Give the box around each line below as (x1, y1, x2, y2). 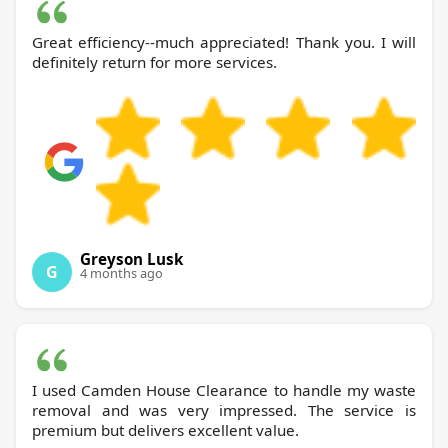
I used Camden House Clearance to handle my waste (32, 380, 81, 401)
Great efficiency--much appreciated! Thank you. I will (32, 32, 416, 53)
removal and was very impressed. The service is (32, 400, 416, 421)
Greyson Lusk (80, 249, 183, 270)
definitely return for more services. (32, 52, 277, 73)
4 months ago (80, 264, 163, 283)
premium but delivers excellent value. (32, 420, 299, 441)
